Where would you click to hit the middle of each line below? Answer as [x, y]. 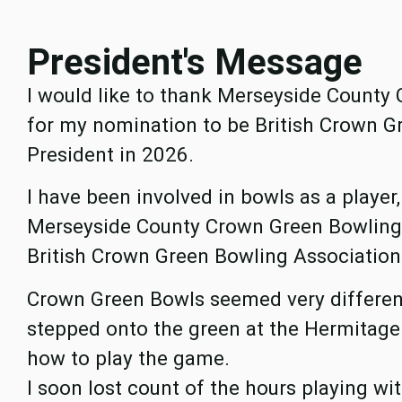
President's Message [195, 62]
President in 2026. [110, 154]
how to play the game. [128, 358]
